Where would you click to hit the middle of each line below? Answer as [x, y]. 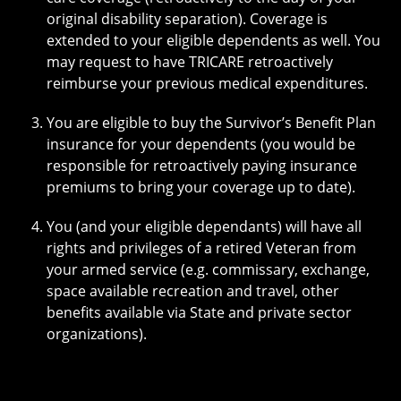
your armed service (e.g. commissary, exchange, [208, 269]
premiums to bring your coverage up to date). [201, 187]
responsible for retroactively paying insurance [202, 165]
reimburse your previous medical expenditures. [207, 83]
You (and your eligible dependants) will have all [204, 226]
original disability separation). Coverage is [187, 18]
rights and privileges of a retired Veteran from [201, 247]
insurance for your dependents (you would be [201, 144]
